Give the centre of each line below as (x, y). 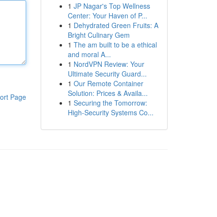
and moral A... (89, 54)
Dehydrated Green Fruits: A (116, 25)
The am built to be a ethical (115, 45)
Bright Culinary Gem (99, 35)
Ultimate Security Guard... (107, 74)
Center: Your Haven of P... (107, 15)
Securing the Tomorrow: (110, 103)
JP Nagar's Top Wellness (112, 6)
